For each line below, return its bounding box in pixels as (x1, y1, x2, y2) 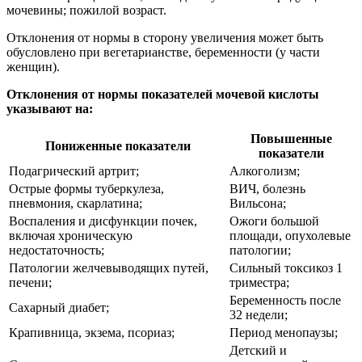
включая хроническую (9, 228, 133, 242)
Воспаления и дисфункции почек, (9, 213, 197, 228)
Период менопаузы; (229, 325, 338, 339)
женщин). (6, 59, 60, 74)
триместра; (229, 275, 289, 289)
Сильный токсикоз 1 (229, 260, 343, 275)
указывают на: (6, 101, 93, 116)
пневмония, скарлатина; (9, 196, 142, 210)
